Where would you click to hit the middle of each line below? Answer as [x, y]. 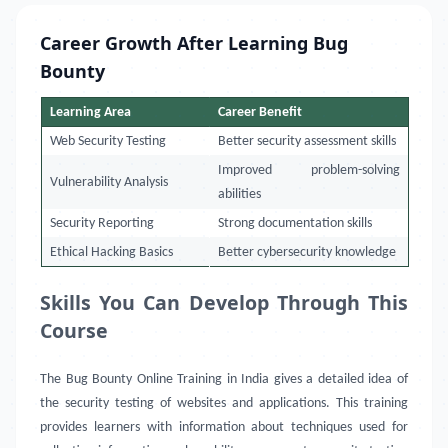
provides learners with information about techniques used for [224, 427]
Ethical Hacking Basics [112, 252]
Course [74, 330]
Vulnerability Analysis [109, 182]
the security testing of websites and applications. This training [224, 403]
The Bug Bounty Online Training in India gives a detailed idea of [224, 379]
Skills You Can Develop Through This [224, 302]
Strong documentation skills [295, 223]
